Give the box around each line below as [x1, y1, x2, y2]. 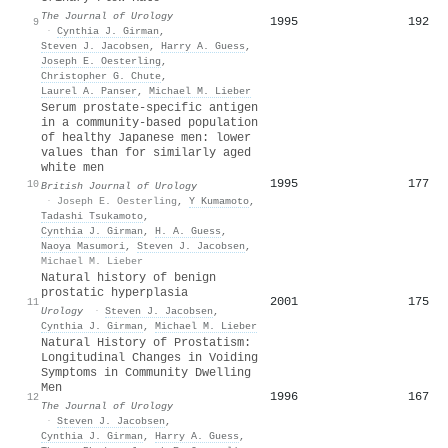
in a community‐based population [41, 115, 258, 130]
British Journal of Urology [41, 179, 197, 192]
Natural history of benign [41, 270, 216, 285]
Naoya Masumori [41, 239, 125, 252]
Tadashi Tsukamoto [41, 209, 143, 222]
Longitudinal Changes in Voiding [41, 350, 258, 365]
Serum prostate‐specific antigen [41, 100, 258, 115]
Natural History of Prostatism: [41, 335, 251, 350]
